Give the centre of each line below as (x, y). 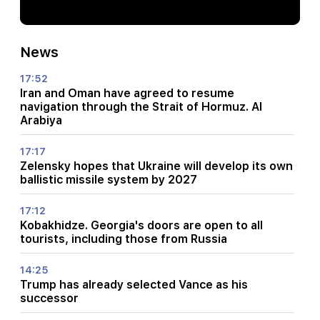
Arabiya (41, 120)
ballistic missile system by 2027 (109, 179)
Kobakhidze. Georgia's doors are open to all (141, 225)
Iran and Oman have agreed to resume (127, 93)
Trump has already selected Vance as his (134, 284)
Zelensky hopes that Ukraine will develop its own (156, 166)
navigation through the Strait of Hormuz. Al (141, 106)
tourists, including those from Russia (124, 239)
